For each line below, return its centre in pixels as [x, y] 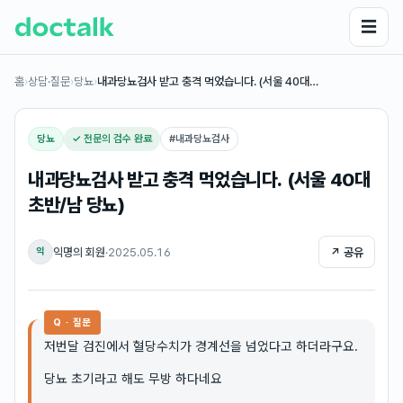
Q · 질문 [73, 322]
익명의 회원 [79, 252]
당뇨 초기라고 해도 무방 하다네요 [133, 378]
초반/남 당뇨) [76, 205]
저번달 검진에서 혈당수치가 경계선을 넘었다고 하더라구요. [201, 346]
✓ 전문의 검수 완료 [112, 139]
